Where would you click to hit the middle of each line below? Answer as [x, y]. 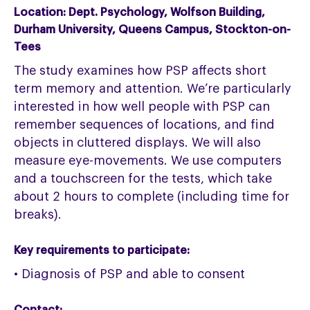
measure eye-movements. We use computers [148, 161]
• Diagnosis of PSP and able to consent [130, 274]
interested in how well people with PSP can [142, 107]
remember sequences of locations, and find [145, 125]
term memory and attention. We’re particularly [153, 89]
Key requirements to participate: [102, 251]
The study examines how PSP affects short [140, 71]
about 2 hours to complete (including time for [152, 197]
